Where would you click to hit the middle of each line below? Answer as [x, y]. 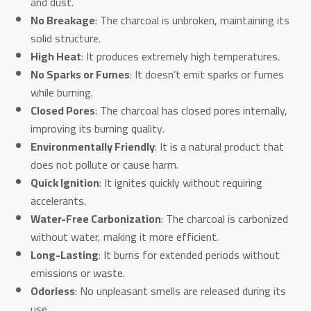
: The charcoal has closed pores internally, [191, 110]
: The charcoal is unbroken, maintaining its [192, 20]
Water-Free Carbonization [96, 218]
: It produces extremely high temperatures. [180, 56]
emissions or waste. [78, 272]
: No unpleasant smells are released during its [180, 291]
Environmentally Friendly [93, 146]
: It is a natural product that [219, 146]
